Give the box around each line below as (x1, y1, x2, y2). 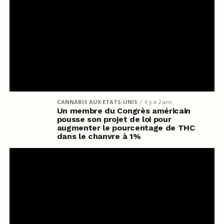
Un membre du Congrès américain (56, 105, 191, 115)
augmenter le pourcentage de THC (56, 122, 195, 132)
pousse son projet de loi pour (56, 114, 171, 124)
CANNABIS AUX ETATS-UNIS (56, 97, 137, 105)
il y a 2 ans (144, 97, 171, 105)
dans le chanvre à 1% (56, 131, 141, 141)
